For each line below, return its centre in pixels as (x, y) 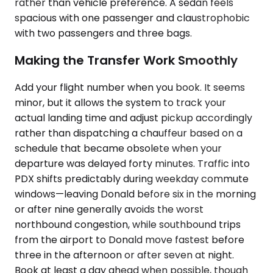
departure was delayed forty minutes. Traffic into (132, 163)
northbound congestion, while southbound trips (128, 224)
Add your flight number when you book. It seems (130, 87)
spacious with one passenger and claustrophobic (132, 18)
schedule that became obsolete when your (118, 148)
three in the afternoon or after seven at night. (124, 255)
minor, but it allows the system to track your (120, 102)
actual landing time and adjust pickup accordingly (133, 118)
